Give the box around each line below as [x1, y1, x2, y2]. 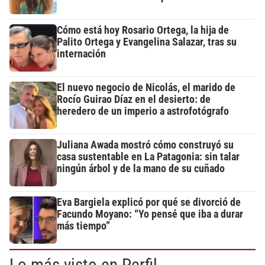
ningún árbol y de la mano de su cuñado [57, 163, 225, 175]
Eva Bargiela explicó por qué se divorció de [57, 196, 241, 209]
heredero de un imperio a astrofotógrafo [57, 105, 229, 118]
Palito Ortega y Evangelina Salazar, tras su [57, 36, 237, 49]
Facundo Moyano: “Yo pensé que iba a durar [57, 208, 243, 221]
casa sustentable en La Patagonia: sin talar [57, 151, 240, 163]
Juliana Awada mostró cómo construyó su [57, 139, 234, 151]
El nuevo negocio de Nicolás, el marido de [57, 82, 235, 94]
